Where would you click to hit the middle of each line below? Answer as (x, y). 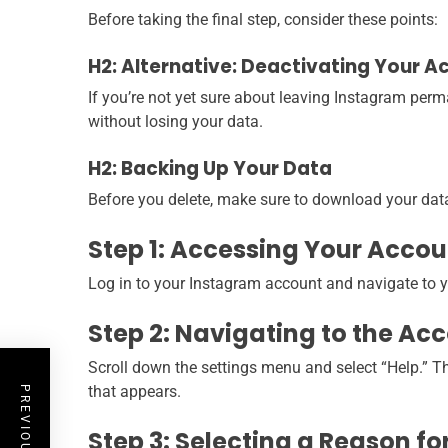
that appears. (134, 392)
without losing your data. (175, 122)
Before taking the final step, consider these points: (263, 20)
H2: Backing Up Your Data (210, 169)
